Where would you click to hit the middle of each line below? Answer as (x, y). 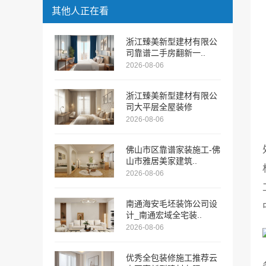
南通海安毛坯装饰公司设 (172, 204)
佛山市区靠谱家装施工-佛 (173, 150)
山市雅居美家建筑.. (161, 161)
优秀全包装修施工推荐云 (172, 258)
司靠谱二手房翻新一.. (166, 53)
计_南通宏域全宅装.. (164, 215)
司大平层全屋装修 (159, 107)
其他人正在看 (80, 11)
